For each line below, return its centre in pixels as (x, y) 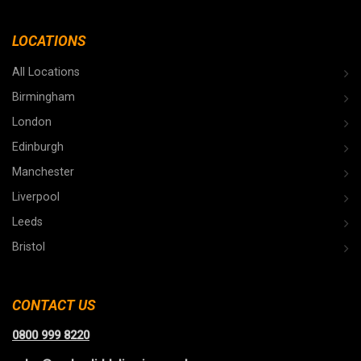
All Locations (46, 73)
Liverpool (36, 197)
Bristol (29, 247)
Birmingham (44, 98)
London (32, 122)
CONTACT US (54, 305)
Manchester (43, 172)
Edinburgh (38, 147)
